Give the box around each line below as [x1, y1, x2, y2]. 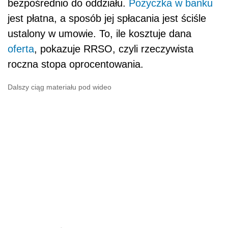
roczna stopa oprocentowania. [8, 59, 144, 70]
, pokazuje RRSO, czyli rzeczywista [34, 43, 193, 54]
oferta [8, 43, 34, 54]
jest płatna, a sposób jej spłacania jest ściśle [8, 13, 206, 24]
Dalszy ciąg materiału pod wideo [8, 83, 111, 91]
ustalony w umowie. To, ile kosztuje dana [8, 28, 191, 39]
